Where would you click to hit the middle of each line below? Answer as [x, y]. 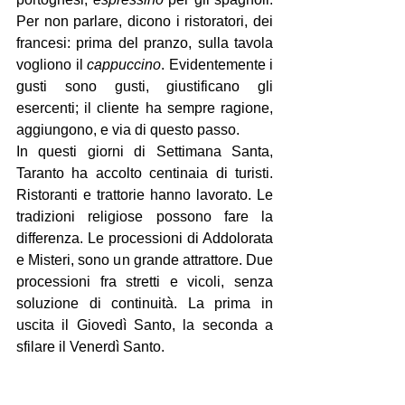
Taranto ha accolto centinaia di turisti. [145, 173]
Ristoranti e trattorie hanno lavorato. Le [145, 195]
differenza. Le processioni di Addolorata [145, 238]
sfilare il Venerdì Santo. [90, 347]
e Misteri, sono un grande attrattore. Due [145, 260]
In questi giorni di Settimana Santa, [145, 151]
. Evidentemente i [217, 65]
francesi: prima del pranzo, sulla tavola [145, 43]
